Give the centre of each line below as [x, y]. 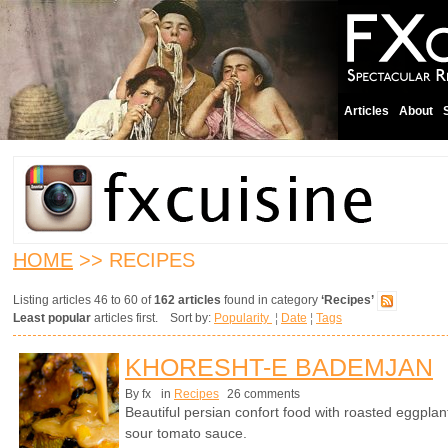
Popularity [243, 318]
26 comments [262, 394]
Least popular [52, 318]
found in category [271, 300]
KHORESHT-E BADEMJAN [279, 367]
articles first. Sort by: [152, 318]
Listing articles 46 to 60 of [83, 300]
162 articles [187, 300]
